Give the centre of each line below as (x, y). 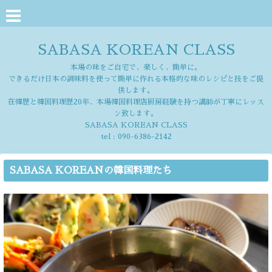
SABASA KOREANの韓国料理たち (91, 171)
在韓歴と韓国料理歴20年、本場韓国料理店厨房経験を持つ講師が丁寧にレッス (136, 102)
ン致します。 (136, 114)
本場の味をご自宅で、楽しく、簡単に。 (136, 67)
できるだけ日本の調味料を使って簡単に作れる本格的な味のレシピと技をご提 (136, 79)
